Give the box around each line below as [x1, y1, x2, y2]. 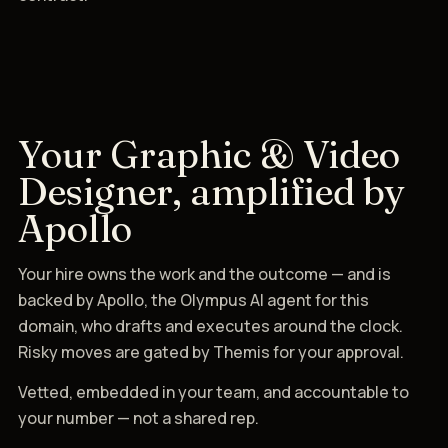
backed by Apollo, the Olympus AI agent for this [18, 288, 369, 311]
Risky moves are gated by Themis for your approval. [18, 340, 404, 363]
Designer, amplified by [18, 167, 404, 215]
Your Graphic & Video [18, 130, 400, 178]
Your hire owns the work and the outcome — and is [18, 262, 391, 285]
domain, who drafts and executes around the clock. [18, 314, 403, 337]
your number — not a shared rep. [18, 406, 259, 429]
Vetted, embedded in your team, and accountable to [18, 380, 409, 403]
